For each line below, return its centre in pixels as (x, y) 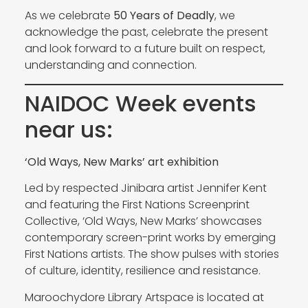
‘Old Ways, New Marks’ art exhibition (121, 162)
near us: (68, 129)
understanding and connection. (110, 65)
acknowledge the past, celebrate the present (146, 32)
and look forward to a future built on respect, (145, 49)
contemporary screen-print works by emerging (150, 238)
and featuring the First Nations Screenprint (137, 205)
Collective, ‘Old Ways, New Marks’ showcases (143, 221)
